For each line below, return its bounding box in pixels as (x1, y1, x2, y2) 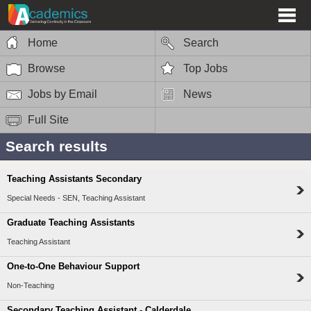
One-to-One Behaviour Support (7, 261, 140, 272)
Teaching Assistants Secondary (7, 174, 142, 185)
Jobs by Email (28, 87, 97, 100)
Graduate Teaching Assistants (7, 217, 135, 228)
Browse (28, 62, 65, 74)
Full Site (28, 113, 69, 126)
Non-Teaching (7, 281, 54, 290)
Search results (6, 137, 108, 154)
